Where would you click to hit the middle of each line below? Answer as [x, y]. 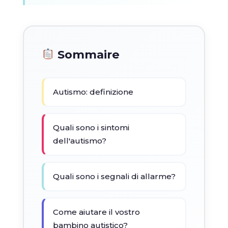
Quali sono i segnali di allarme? [114, 176]
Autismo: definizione [93, 92]
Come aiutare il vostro [96, 212]
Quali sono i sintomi [91, 127]
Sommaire [87, 54]
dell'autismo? [79, 140]
